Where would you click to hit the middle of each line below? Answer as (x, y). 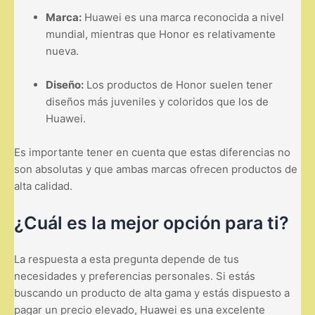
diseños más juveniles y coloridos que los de (157, 101)
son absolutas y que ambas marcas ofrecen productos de (156, 169)
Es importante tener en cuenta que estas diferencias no (152, 152)
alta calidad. (43, 186)
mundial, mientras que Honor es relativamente (161, 34)
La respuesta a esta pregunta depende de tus (127, 259)
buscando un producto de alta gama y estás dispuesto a (152, 292)
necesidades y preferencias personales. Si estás (135, 276)
